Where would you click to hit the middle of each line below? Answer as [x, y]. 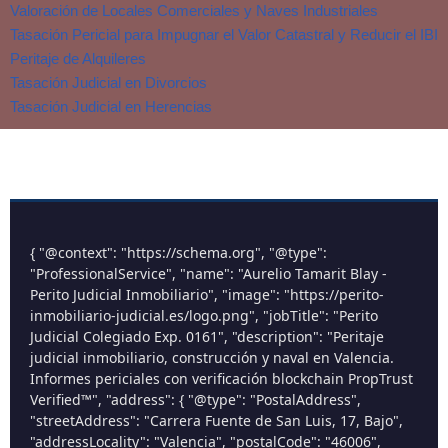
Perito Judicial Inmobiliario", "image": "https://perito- [207, 294]
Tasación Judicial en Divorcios [108, 82]
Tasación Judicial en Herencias [111, 106]
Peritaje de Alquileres [78, 58]
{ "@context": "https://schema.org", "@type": [178, 252]
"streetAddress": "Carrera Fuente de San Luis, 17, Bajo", [216, 420]
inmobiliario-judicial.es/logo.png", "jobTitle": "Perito [204, 315]
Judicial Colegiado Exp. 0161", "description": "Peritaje [207, 336]
